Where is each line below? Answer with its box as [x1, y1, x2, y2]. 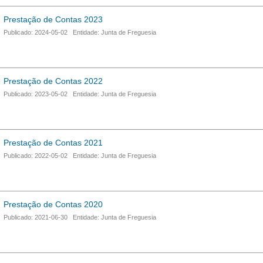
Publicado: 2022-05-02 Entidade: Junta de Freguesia [4, 152, 156, 159]
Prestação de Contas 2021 [4, 138, 103, 147]
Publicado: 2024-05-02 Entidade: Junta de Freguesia [4, 29, 156, 36]
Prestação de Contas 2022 [4, 76, 103, 86]
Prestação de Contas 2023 [4, 15, 103, 24]
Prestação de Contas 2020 [4, 200, 103, 209]
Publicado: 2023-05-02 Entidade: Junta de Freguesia [4, 90, 156, 97]
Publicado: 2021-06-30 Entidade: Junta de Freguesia [4, 214, 156, 221]
